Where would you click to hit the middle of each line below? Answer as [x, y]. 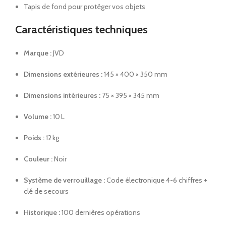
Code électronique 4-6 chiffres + [156, 180]
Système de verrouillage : [64, 180]
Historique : [42, 213]
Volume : [38, 117]
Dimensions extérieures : [63, 74]
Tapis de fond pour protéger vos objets [84, 7]
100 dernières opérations [100, 213]
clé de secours [46, 191]
